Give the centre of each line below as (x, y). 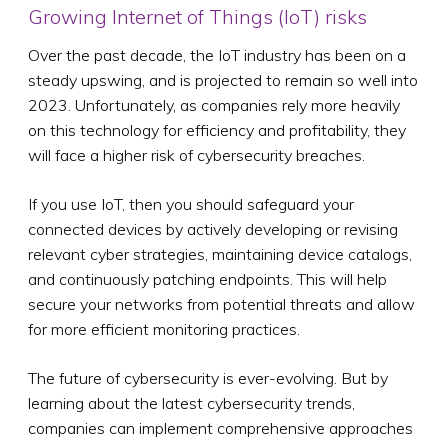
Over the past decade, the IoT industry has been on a (217, 54)
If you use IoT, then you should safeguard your (191, 203)
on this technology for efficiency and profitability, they (217, 129)
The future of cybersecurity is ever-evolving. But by (208, 377)
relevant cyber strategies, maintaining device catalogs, (220, 253)
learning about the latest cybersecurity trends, (191, 402)
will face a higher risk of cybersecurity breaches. (196, 154)
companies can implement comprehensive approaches (220, 427)
